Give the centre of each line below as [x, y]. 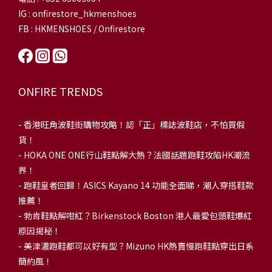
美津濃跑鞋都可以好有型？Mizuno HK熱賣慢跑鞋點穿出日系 [139, 246]
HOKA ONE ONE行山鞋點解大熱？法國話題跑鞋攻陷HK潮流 [137, 155]
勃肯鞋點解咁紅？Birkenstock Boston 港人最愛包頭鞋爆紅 [138, 216]
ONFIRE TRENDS [60, 91]
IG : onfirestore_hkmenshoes [77, 14]
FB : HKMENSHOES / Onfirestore [82, 29]
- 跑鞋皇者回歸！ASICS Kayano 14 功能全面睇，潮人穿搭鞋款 [136, 185]
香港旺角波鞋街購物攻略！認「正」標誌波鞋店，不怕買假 [134, 125]
